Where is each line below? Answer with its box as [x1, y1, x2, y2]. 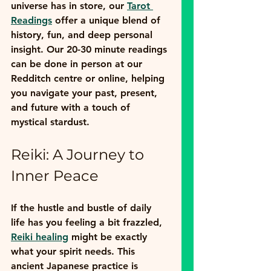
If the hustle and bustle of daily [11, 202, 154, 214]
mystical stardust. [11, 116, 90, 128]
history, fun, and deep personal [11, 29, 155, 41]
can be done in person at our [11, 58, 145, 70]
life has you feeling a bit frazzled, [11, 217, 165, 229]
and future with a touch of [11, 102, 133, 114]
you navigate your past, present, [11, 87, 160, 99]
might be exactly [68, 231, 150, 243]
